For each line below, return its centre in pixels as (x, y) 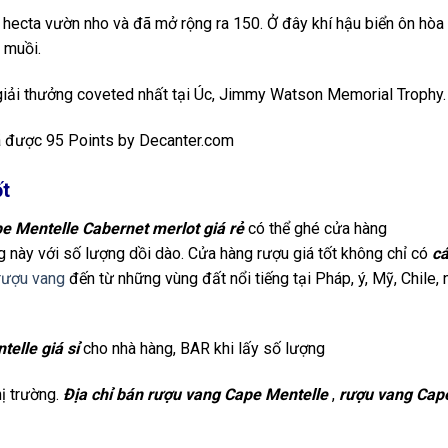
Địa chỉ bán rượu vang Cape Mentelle (195, 395)
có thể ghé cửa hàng (315, 228)
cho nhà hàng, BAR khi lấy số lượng (202, 349)
